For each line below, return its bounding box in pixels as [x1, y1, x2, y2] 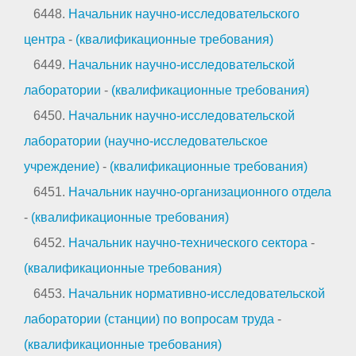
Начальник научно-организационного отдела [68, 184, 331, 199]
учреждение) [24, 159, 99, 173]
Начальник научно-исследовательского [68, 6, 300, 21]
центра [24, 32, 65, 46]
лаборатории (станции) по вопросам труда [24, 311, 274, 326]
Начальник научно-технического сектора [68, 235, 308, 250]
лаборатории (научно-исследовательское [24, 133, 268, 148]
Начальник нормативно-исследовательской [68, 286, 325, 300]
